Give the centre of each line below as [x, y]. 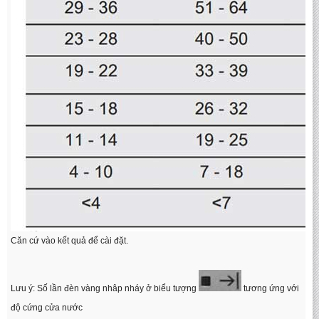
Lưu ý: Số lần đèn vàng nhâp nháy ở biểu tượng [105, 288]
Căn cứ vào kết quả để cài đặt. [69, 241]
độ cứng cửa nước [47, 308]
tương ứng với [270, 288]
